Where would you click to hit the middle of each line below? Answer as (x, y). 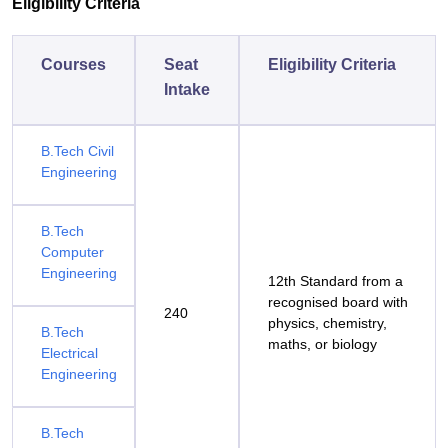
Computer (72, 252)
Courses (73, 64)
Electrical (69, 353)
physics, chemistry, (327, 323)
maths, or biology (322, 344)
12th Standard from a (335, 281)
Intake (187, 89)
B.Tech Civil (77, 151)
